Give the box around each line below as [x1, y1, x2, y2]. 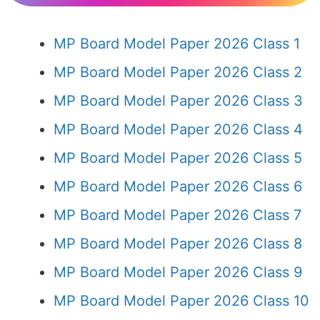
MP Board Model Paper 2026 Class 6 [54, 178, 302, 195]
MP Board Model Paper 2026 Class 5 [54, 149, 302, 166]
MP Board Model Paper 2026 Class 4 [54, 121, 303, 138]
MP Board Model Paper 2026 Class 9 [54, 264, 302, 281]
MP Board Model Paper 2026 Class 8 [54, 235, 302, 252]
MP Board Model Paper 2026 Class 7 [54, 206, 301, 224]
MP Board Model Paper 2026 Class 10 [54, 292, 309, 309]
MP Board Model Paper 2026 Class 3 [54, 92, 303, 109]
